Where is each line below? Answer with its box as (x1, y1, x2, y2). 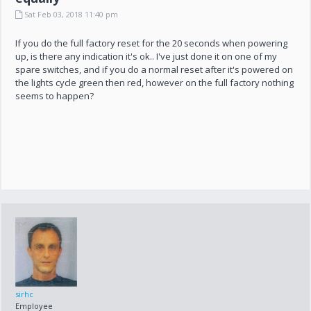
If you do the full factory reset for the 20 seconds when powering (15, 37, 288, 49)
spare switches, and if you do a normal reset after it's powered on (15, 63, 294, 76)
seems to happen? (15, 90, 94, 102)
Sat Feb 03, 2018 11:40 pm (22, 9, 119, 19)
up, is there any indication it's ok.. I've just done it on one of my (15, 50, 278, 62)
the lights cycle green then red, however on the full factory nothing (15, 76, 294, 89)
